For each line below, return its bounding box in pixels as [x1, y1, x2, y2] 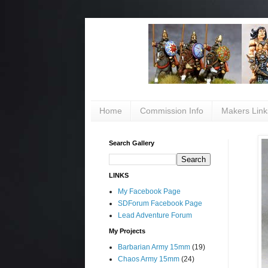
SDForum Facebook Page [118, 199, 202, 208]
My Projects [109, 227, 145, 234]
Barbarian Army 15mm [118, 242, 190, 251]
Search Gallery [109, 139, 154, 147]
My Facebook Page [118, 187, 181, 196]
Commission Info [140, 106, 203, 116]
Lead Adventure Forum [118, 211, 192, 220]
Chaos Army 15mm [118, 254, 179, 263]
